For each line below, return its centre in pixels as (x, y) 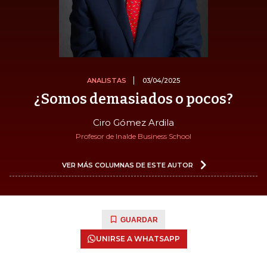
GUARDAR (139, 220)
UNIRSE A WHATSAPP (138, 238)
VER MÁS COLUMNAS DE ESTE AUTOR (128, 165)
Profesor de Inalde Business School (133, 136)
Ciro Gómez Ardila (133, 122)
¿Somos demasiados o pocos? (133, 99)
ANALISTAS (107, 80)
